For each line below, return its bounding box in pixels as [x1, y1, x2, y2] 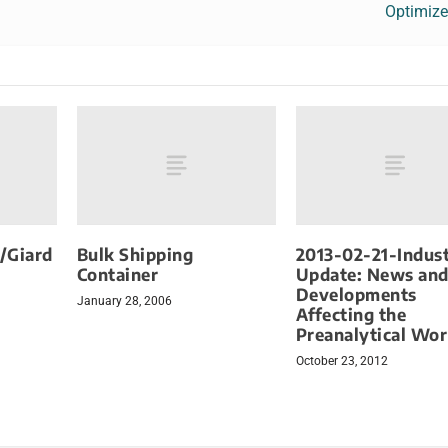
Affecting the [295, 303, 407, 325]
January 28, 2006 [76, 293, 172, 308]
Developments [295, 283, 417, 305]
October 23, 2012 [295, 353, 388, 368]
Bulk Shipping [76, 243, 194, 265]
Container [76, 263, 159, 285]
